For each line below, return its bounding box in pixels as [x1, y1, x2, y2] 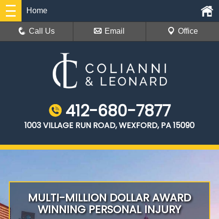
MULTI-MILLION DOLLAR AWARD [27, 190, 191, 206]
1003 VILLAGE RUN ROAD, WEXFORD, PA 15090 [24, 120, 195, 131]
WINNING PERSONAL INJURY [38, 202, 181, 218]
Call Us [29, 27, 55, 35]
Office [177, 27, 198, 35]
